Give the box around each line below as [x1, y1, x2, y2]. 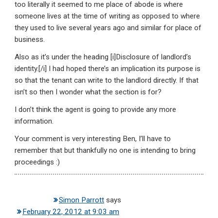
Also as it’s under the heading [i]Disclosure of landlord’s [15, 53, 191, 62]
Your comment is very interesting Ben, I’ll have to [15, 134, 171, 144]
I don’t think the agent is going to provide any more [15, 105, 176, 114]
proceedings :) [15, 158, 60, 167]
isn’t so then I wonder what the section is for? [15, 88, 162, 97]
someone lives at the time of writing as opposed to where [15, 12, 200, 21]
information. [15, 117, 54, 126]
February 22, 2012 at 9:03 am [22, 207, 119, 217]
